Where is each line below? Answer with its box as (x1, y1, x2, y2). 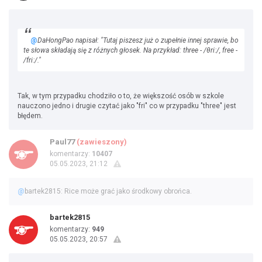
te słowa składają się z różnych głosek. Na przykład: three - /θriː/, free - (23, 46, 237, 54)
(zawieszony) (77, 137, 127, 146)
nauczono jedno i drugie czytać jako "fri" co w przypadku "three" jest (18, 102, 236, 110)
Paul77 (50, 137, 75, 146)
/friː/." (23, 56, 41, 64)
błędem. (18, 112, 43, 120)
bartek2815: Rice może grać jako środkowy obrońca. (25, 187, 192, 195)
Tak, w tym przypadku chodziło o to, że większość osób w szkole (18, 92, 224, 100)
